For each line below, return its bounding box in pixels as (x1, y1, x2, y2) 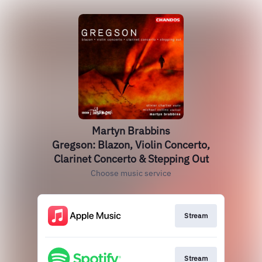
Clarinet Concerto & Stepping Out (53, 152, 209, 166)
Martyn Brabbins (92, 124, 170, 137)
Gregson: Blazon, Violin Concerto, (52, 138, 210, 151)
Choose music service (91, 168, 171, 178)
